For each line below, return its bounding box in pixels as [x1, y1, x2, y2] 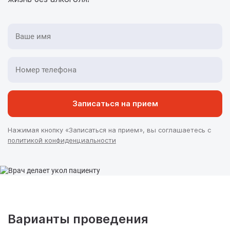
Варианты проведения [8, 212, 148, 226]
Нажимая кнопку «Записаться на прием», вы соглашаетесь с [8, 126, 211, 134]
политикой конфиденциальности [8, 136, 116, 144]
